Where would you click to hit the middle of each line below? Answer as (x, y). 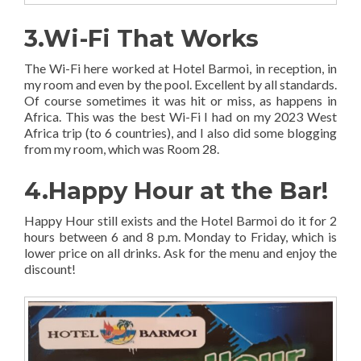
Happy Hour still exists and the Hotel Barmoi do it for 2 (180, 221)
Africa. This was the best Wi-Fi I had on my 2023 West (180, 117)
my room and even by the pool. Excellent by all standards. (180, 85)
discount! (50, 269)
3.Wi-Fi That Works (141, 39)
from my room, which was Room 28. (122, 149)
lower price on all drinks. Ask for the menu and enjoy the (180, 253)
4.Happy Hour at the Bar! (176, 191)
